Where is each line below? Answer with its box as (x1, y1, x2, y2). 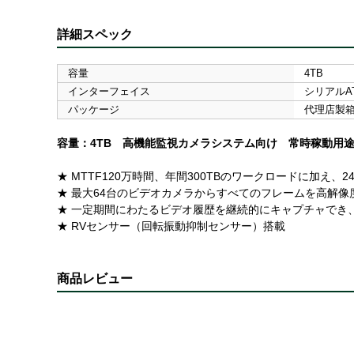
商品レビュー (57, 271, 133, 285)
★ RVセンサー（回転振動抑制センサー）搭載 (57, 219, 285, 232)
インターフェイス (67, 85, 150, 97)
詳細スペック (57, 27, 133, 41)
